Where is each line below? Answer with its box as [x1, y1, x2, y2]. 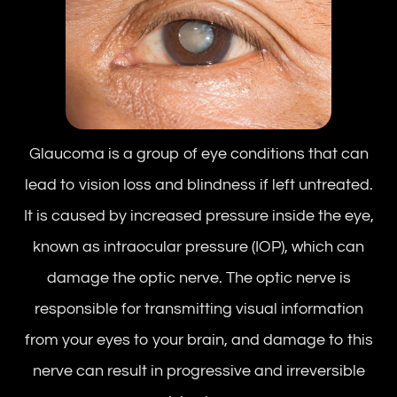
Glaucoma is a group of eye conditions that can [28, 145, 369, 163]
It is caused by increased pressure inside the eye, [23, 207, 374, 225]
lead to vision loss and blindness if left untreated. [24, 176, 373, 194]
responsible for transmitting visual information [34, 300, 363, 318]
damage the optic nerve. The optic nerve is [46, 269, 351, 287]
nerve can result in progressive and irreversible [32, 362, 365, 380]
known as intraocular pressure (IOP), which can [33, 238, 364, 256]
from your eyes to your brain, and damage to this [24, 331, 373, 349]
